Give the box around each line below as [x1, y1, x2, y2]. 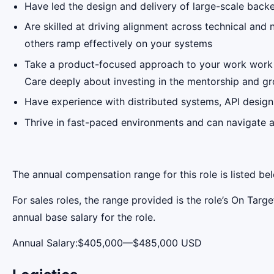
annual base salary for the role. [12, 211, 155, 224]
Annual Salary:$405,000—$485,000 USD [12, 237, 202, 250]
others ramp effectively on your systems [24, 37, 212, 50]
